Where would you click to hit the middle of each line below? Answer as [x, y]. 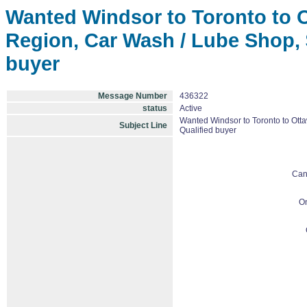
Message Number [133, 96]
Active [191, 108]
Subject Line [143, 125]
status [155, 108]
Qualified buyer [208, 130]
